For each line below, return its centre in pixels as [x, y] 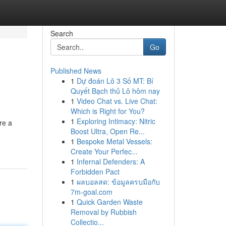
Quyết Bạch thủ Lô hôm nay [115, 91]
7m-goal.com [91, 192]
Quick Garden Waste [109, 202]
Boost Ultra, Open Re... [107, 131]
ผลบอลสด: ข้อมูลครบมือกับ [118, 182]
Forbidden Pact [95, 172]
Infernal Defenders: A [110, 161]
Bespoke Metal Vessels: [114, 141]
